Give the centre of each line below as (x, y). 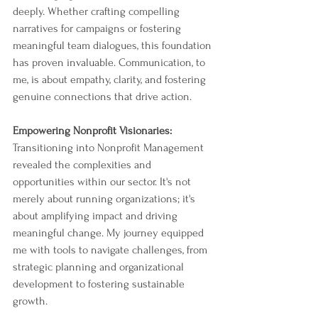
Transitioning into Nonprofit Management (110, 148)
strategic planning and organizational (100, 267)
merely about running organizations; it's (105, 199)
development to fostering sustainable (100, 284)
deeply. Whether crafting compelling (98, 11)
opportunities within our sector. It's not (103, 182)
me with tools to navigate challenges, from (111, 250)
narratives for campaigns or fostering (98, 28)
